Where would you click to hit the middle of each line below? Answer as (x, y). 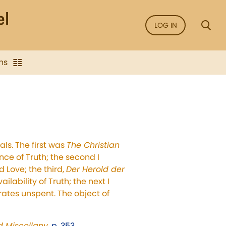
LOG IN (165, 25)
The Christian (93, 145)
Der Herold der (95, 169)
